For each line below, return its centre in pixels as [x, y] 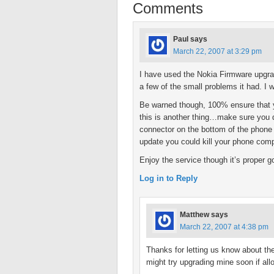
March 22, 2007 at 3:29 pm [217, 51]
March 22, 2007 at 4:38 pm [224, 227]
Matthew [194, 215]
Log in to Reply [168, 178]
